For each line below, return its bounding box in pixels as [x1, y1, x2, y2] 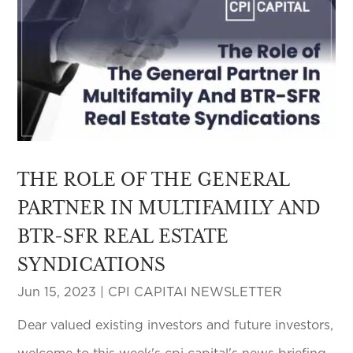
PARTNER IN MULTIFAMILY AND [17, 195, 321, 220]
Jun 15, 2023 [17, 286, 97, 299]
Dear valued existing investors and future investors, [17, 319, 334, 333]
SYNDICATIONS [17, 252, 166, 277]
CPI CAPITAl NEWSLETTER [108, 286, 283, 299]
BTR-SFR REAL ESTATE [17, 224, 229, 248]
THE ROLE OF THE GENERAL [17, 167, 291, 191]
